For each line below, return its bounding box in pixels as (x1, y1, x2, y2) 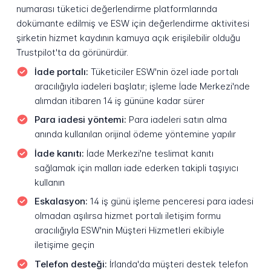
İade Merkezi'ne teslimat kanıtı (83, 147, 214, 159)
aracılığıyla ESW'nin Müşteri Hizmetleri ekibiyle (34, 224, 224, 237)
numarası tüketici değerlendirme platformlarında (16, 2, 217, 15)
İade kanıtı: (34, 147, 84, 159)
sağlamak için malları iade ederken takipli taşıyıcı (34, 162, 238, 174)
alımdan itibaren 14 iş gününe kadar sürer (34, 94, 204, 106)
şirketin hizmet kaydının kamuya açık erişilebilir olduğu (16, 31, 240, 44)
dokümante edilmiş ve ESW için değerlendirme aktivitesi (16, 17, 249, 29)
